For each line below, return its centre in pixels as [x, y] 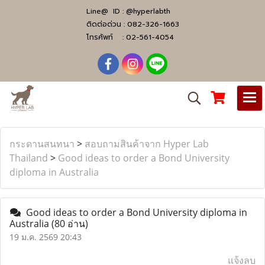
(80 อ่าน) [70, 224]
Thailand [29, 158]
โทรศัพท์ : [106, 37]
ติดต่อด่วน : [106, 24]
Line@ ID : [106, 11]
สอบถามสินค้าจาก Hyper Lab [147, 144]
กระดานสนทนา [42, 144]
